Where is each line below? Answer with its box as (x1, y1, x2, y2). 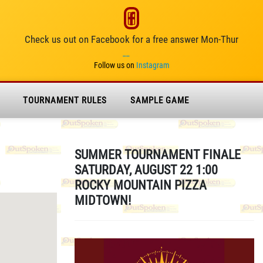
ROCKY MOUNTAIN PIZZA (75, 178, 207, 193)
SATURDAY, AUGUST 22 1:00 (75, 163, 218, 177)
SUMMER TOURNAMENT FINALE (75, 147, 241, 162)
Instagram (136, 60, 170, 70)
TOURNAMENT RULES (23, 95, 107, 106)
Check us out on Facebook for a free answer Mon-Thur (25, 33, 238, 45)
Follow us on (93, 60, 134, 70)
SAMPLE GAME (130, 95, 189, 106)
